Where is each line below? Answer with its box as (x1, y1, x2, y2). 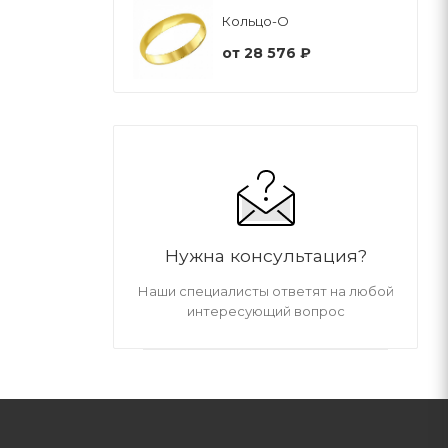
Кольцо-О (222, 13, 289, 30)
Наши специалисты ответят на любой (137, 282, 394, 299)
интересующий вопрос (186, 302, 345, 319)
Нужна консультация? (164, 244, 367, 266)
